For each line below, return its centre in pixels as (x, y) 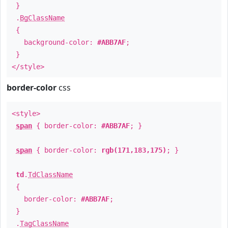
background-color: (54, 42)
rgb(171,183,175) (134, 150)
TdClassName (50, 175)
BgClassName (42, 18)
